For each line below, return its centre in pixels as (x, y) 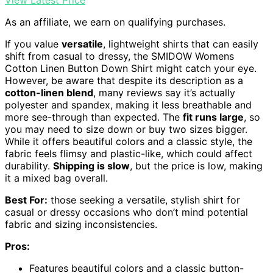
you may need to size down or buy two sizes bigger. (126, 129)
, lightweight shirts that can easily (181, 44)
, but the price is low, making (196, 165)
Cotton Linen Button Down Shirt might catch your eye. (131, 68)
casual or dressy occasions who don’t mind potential (126, 212)
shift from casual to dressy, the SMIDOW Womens (119, 56)
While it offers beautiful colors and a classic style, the (129, 141)
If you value (33, 44)
